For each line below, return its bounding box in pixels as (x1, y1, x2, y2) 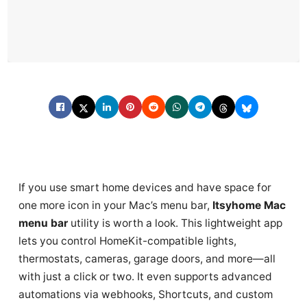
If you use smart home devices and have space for (19, 181, 271, 194)
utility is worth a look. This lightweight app (68, 217, 282, 230)
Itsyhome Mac (212, 199, 286, 212)
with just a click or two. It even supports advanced (19, 270, 272, 283)
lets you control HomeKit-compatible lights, (19, 234, 236, 247)
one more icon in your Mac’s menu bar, (19, 199, 212, 212)
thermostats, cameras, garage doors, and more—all (19, 252, 275, 265)
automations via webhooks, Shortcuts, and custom (19, 288, 273, 301)
